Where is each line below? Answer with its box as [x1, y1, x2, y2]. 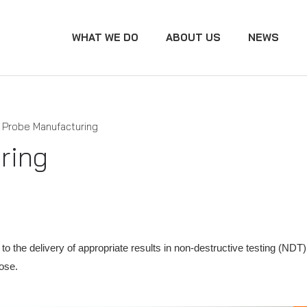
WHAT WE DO [72, 31, 138, 44]
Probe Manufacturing [2, 120, 98, 133]
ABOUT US [166, 31, 221, 44]
